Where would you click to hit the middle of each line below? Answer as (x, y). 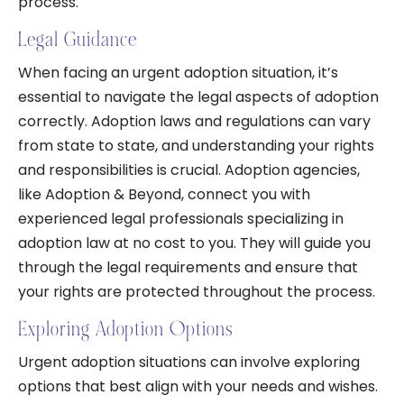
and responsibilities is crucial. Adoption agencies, (189, 170)
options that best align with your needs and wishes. (198, 386)
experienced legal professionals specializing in (181, 219)
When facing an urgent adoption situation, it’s (178, 73)
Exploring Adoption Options (125, 329)
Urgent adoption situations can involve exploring (189, 362)
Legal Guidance (78, 40)
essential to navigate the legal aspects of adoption (198, 97)
